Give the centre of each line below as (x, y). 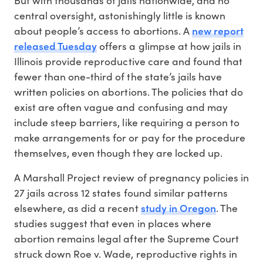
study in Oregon (178, 207)
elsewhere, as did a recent (77, 208)
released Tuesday (56, 45)
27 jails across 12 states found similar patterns (121, 192)
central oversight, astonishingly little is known (120, 15)
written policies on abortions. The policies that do (129, 91)
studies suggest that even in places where (113, 223)
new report (218, 30)
